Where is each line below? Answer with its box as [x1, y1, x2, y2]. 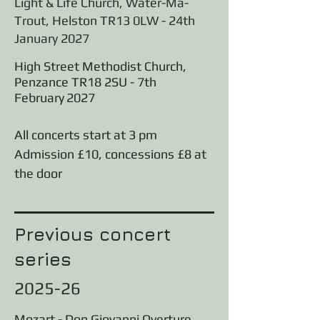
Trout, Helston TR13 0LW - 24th [14, 13, 195, 28]
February [14, 90, 64, 105]
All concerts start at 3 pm [14, 127, 160, 142]
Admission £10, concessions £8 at [14, 146, 206, 161]
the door [14, 166, 62, 181]
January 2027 [14, 31, 89, 46]
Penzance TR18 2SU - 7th [14, 74, 156, 89]
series [14, 249, 71, 269]
